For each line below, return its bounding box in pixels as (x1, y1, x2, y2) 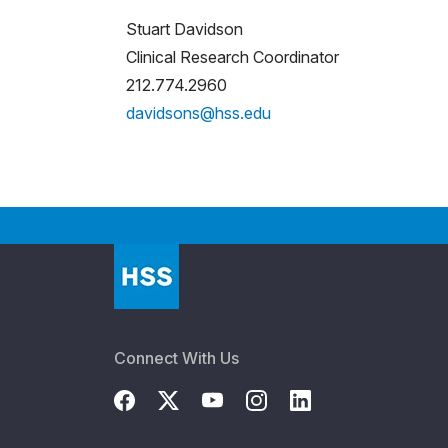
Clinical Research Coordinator (126, 46, 339, 67)
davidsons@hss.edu (126, 102, 271, 123)
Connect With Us (114, 347, 239, 368)
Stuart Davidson (126, 18, 243, 39)
